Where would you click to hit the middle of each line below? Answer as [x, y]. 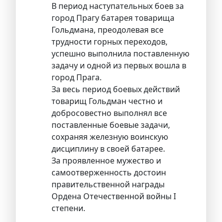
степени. [68, 208]
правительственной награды [108, 184]
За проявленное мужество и [106, 160]
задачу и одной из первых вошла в [119, 65]
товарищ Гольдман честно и [107, 101]
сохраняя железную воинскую [110, 137]
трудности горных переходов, [110, 41]
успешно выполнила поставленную [120, 53]
